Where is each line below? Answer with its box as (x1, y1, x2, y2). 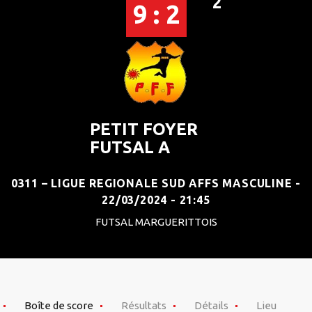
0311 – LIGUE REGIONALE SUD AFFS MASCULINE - (10, 177, 302, 189)
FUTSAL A (90, 138, 170, 157)
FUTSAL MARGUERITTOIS (95, 216, 217, 228)
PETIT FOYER (90, 120, 198, 139)
